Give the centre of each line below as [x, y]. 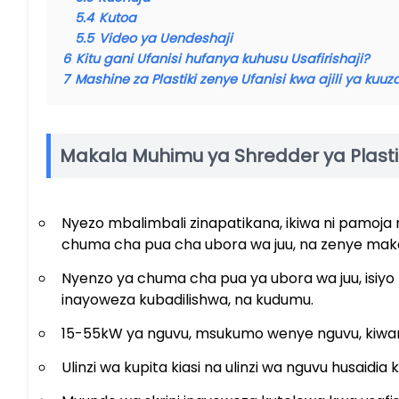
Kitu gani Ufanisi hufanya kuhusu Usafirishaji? [223, 59]
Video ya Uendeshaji [166, 39]
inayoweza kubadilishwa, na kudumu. [187, 300]
